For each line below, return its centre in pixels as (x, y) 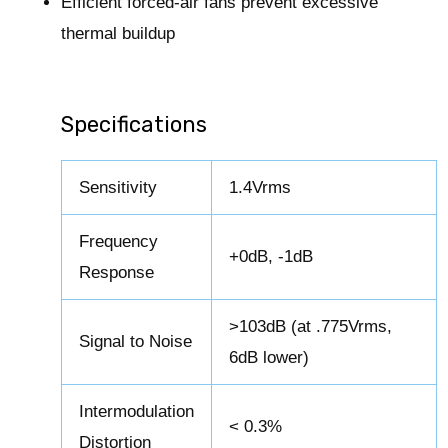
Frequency (119, 242)
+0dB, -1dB (271, 257)
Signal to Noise (136, 342)
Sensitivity (118, 188)
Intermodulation (137, 412)
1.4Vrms (260, 188)
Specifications (134, 125)
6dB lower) (269, 358)
